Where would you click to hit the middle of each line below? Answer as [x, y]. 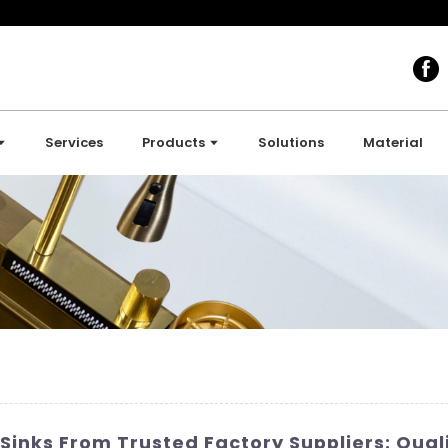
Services [74, 142]
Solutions [291, 142]
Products [174, 142]
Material [393, 142]
